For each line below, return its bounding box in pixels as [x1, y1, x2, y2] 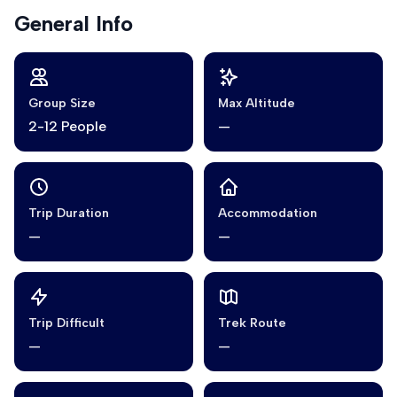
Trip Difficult [28, 315, 105, 331]
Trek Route [218, 315, 286, 331]
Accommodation [218, 205, 317, 221]
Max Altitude [218, 95, 295, 111]
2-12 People [28, 117, 106, 135]
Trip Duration [28, 205, 109, 221]
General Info [14, 10, 133, 36]
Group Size [28, 95, 96, 111]
